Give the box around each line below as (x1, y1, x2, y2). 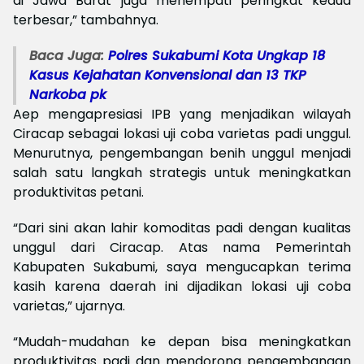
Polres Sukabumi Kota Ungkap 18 (108, 46, 325, 66)
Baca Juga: (29, 46, 108, 66)
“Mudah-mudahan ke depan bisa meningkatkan (13, 332, 351, 352)
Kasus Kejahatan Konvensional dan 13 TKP (29, 66, 306, 85)
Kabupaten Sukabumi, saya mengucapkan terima (13, 258, 351, 277)
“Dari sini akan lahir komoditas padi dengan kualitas (13, 219, 351, 238)
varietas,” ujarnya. (13, 297, 125, 316)
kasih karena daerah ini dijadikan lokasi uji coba (13, 277, 351, 297)
